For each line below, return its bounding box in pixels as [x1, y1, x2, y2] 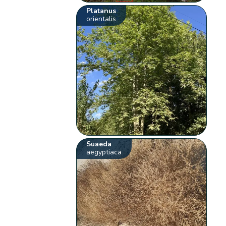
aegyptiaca [86, 147, 122, 157]
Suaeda [86, 139, 112, 149]
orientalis [86, 14, 117, 24]
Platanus [86, 6, 117, 16]
